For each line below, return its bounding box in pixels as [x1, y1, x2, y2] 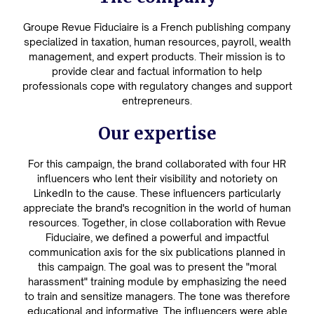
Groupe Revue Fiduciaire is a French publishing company [23, 21, 291, 33]
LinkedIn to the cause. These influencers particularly [33, 187, 281, 199]
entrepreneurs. [122, 95, 192, 107]
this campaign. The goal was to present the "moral [37, 261, 277, 273]
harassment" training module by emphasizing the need [27, 275, 287, 287]
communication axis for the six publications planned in [29, 246, 285, 258]
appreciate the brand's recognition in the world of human [23, 202, 291, 214]
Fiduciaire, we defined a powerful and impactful [45, 231, 269, 243]
